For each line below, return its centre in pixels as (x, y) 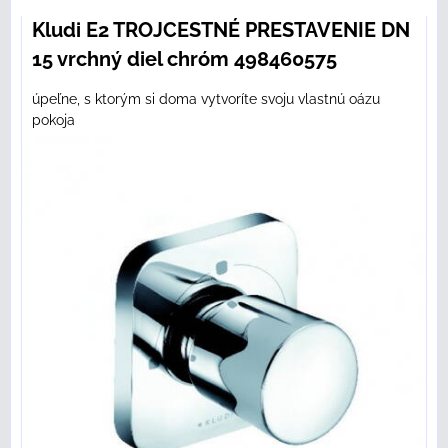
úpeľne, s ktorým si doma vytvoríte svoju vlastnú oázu (206, 99)
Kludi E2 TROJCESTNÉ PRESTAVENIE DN (221, 30)
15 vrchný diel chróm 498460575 (184, 59)
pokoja (53, 120)
